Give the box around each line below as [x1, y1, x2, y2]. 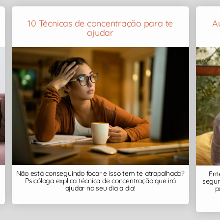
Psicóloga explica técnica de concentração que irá [25, 176, 176, 186]
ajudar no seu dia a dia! [65, 184, 136, 193]
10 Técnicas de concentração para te [27, 18, 173, 29]
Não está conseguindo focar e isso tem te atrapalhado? [16, 169, 185, 178]
